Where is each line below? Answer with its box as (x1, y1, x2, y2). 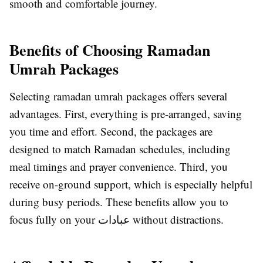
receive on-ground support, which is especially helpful (9, 177, 252, 192)
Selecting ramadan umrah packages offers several (9, 89, 227, 104)
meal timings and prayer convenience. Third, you (9, 159, 228, 174)
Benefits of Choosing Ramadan (9, 39, 210, 62)
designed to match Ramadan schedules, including (9, 141, 231, 157)
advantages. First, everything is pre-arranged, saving (9, 106, 242, 122)
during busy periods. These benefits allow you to (9, 194, 228, 210)
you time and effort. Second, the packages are (9, 124, 213, 139)
